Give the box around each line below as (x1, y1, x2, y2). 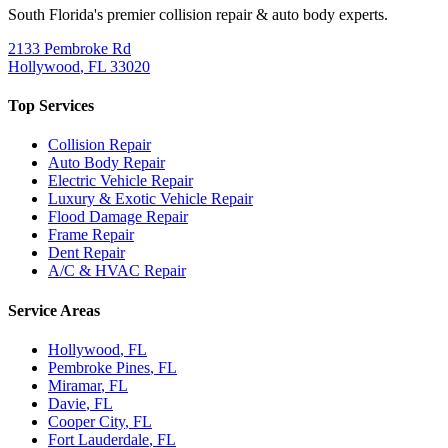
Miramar (48, 376, 101, 394)
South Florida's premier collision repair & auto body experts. (8, 5, 388, 23)
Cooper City (48, 412, 125, 430)
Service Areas (8, 301, 100, 319)
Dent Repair (48, 244, 125, 262)
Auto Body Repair (48, 154, 165, 172)
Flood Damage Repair (48, 208, 188, 226)
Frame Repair (48, 226, 134, 244)
